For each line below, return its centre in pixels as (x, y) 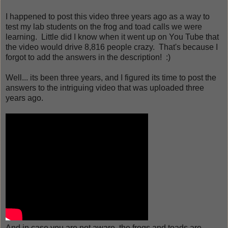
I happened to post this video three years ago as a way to (108, 16)
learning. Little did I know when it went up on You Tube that (112, 37)
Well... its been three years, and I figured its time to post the (111, 77)
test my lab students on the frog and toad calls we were (104, 26)
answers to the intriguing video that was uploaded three (105, 88)
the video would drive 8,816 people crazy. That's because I (112, 47)
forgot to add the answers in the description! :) (88, 57)
